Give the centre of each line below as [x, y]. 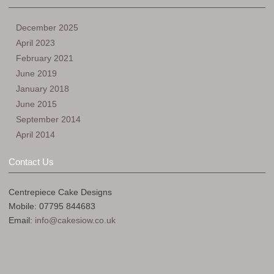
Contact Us [31, 162]
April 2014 [35, 135]
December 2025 [47, 28]
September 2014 [48, 119]
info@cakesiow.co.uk [75, 220]
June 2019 [36, 73]
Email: [22, 220]
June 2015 [36, 104]
